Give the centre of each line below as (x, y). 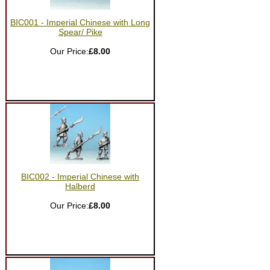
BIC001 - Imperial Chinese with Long (80, 23)
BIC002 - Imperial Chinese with (80, 177)
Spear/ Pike (80, 32)
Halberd (80, 187)
